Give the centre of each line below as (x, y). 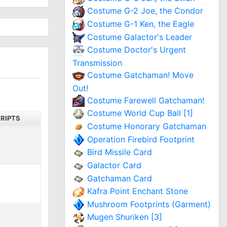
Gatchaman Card (120, 178)
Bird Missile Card (120, 152)
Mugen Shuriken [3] (125, 217)
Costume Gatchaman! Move (140, 75)
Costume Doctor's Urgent (137, 50)
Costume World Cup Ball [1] (140, 113)
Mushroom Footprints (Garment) (149, 204)
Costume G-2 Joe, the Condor (145, 11)
